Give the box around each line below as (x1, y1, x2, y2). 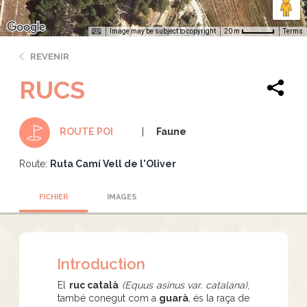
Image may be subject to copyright (110, 27, 216, 35)
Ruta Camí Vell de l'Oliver (50, 158, 176, 169)
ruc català (69, 279, 119, 291)
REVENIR (30, 51, 69, 62)
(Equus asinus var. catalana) (122, 279, 248, 291)
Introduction (57, 254, 145, 273)
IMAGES (107, 192, 137, 201)
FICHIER (38, 192, 69, 201)
